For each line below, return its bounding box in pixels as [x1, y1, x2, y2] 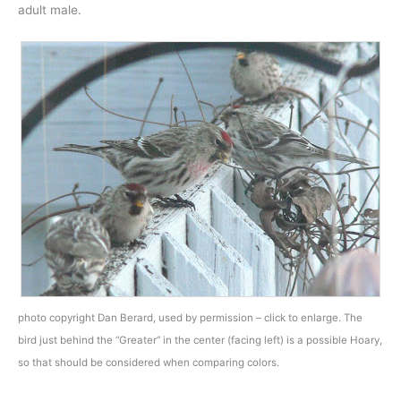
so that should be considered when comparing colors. [18, 355, 279, 369]
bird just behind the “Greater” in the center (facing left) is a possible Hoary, [18, 333, 382, 346]
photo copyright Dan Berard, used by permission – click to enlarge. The [18, 311, 363, 324]
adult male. [18, 2, 81, 17]
